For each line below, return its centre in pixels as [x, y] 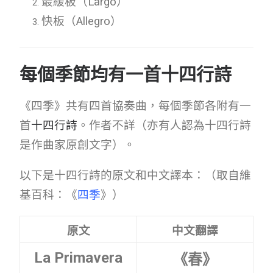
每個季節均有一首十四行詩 [126, 75]
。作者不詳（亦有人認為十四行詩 [164, 126]
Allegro [93, 22]
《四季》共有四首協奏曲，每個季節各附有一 [135, 106]
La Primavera [78, 258]
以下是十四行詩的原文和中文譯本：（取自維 [135, 176]
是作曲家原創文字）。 [77, 145]
